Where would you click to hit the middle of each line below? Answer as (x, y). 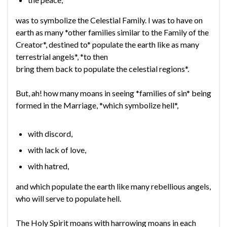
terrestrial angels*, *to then (62, 56)
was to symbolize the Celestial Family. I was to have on (109, 20)
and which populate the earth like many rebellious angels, (113, 186)
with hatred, (48, 166)
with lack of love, (57, 149)
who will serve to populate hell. (68, 198)
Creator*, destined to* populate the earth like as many (107, 44)
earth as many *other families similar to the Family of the (112, 32)
